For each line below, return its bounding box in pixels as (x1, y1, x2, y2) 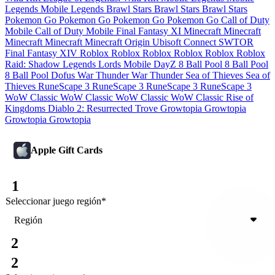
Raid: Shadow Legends (5, 59, 98, 69)
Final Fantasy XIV (5, 48, 80, 58)
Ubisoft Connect (152, 37, 219, 47)
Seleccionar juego (6, 196, 74, 206)
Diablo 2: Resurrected (48, 103, 135, 114)
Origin (125, 37, 152, 47)
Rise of (226, 92, 254, 103)
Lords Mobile (98, 59, 153, 69)
